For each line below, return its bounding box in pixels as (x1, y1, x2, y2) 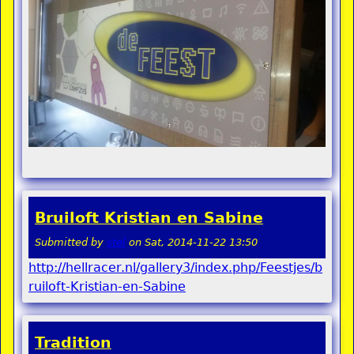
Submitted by (35, 235, 107, 248)
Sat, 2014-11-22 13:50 (145, 235, 258, 248)
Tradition (35, 333, 111, 352)
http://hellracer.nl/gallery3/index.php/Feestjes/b (28, 259, 322, 275)
